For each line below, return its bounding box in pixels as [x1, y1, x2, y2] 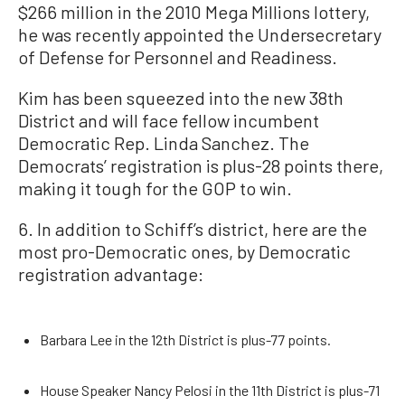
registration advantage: [18, 263, 203, 286]
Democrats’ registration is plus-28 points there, [18, 155, 383, 177]
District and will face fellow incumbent [18, 109, 319, 132]
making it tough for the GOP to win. [18, 177, 292, 200]
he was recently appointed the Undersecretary [18, 24, 381, 46]
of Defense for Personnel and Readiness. [18, 46, 337, 69]
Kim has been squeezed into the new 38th [18, 87, 344, 109]
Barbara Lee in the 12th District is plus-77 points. [40, 331, 331, 349]
